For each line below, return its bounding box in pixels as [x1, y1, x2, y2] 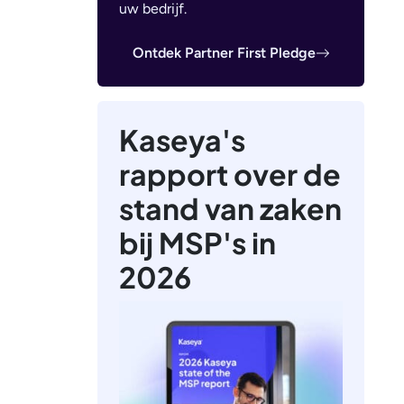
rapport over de [119, 155, 341, 192]
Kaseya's [119, 121, 245, 158]
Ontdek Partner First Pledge [132, 43, 316, 61]
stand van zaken [119, 189, 342, 226]
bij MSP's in [119, 224, 276, 261]
